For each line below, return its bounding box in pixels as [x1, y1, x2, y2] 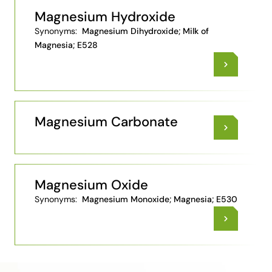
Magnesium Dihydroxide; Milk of [80, 25, 209, 36]
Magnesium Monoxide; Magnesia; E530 [80, 193, 237, 205]
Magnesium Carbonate [35, 113, 178, 131]
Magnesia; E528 [35, 39, 98, 50]
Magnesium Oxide [35, 176, 148, 194]
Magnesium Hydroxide [35, 8, 175, 25]
